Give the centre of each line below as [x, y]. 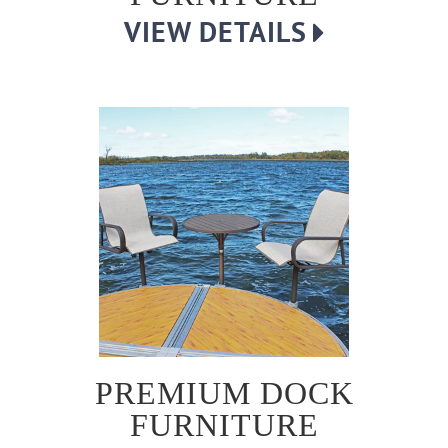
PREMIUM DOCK [224, 393]
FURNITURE [224, 425]
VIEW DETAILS [215, 31]
